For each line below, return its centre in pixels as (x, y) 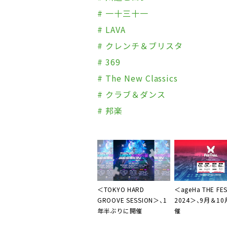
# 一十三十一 (123, 13)
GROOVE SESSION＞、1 (132, 200)
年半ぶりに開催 (120, 211)
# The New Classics (138, 78)
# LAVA (111, 29)
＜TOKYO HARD (121, 189)
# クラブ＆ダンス (131, 94)
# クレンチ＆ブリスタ (140, 46)
